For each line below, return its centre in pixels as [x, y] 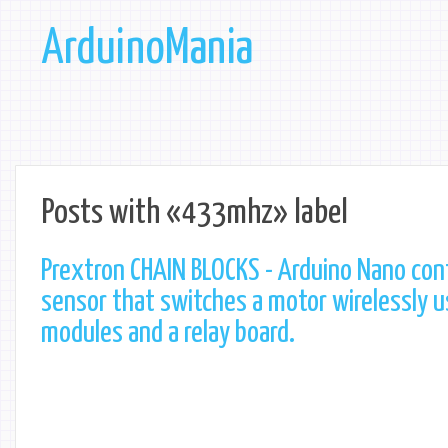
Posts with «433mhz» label [194, 213]
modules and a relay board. [168, 333]
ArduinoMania [147, 49]
